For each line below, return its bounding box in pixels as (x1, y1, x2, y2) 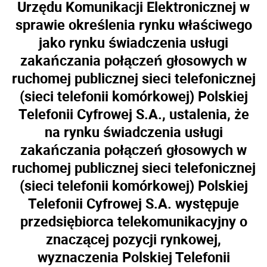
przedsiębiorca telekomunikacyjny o (20, 212, 247, 231)
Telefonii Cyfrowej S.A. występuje (28, 194, 239, 213)
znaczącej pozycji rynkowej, (46, 229, 221, 249)
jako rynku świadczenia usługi (39, 33, 228, 52)
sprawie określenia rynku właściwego (15, 15, 252, 34)
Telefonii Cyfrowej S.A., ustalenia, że (18, 104, 249, 123)
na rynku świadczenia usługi (44, 122, 223, 141)
